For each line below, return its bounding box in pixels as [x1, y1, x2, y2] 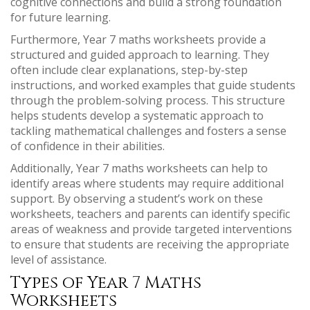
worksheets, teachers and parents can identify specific [10, 206, 290, 221]
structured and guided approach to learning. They [10, 47, 269, 62]
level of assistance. [10, 252, 107, 267]
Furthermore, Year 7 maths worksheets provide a [10, 32, 266, 47]
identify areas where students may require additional [10, 176, 284, 191]
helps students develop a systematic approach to [10, 108, 264, 123]
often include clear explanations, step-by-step [10, 62, 248, 77]
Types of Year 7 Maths [10, 272, 201, 294]
